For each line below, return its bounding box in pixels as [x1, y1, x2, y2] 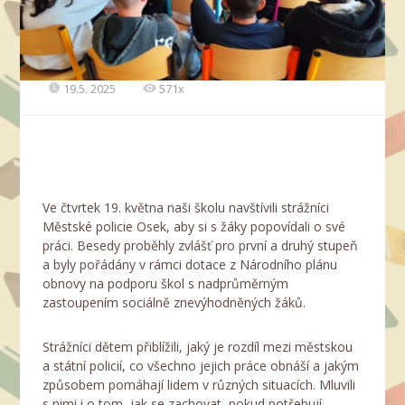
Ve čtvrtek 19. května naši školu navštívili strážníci [42, 199, 330, 217]
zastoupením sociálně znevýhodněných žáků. [42, 294, 306, 312]
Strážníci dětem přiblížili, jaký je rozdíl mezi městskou [42, 338, 353, 356]
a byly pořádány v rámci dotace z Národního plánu [42, 256, 338, 274]
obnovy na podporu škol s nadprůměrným [42, 275, 289, 293]
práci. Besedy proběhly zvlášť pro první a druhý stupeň [42, 237, 359, 255]
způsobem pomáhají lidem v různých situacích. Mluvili [42, 376, 356, 394]
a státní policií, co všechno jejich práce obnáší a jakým [42, 357, 360, 375]
